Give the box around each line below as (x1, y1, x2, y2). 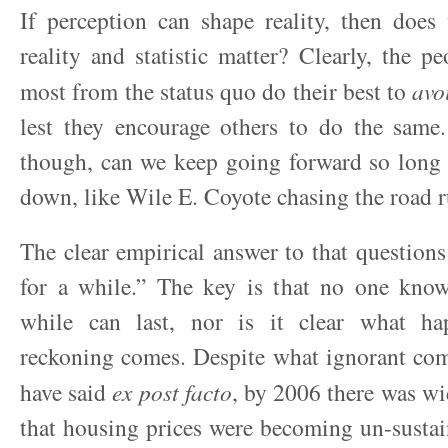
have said (20, 376, 113, 408)
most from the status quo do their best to (20, 75, 413, 107)
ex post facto (112, 376, 232, 407)
